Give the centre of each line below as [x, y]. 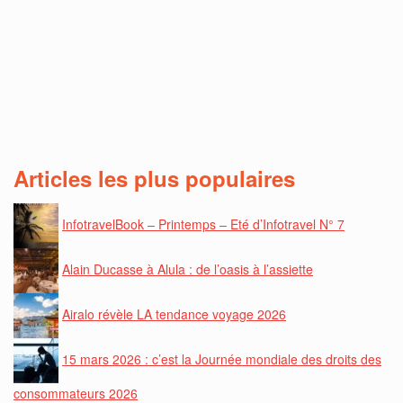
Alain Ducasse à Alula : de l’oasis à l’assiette [188, 269]
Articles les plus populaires [154, 179]
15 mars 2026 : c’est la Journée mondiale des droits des [222, 358]
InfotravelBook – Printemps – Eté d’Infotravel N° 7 [203, 224]
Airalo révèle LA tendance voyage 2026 [174, 313]
